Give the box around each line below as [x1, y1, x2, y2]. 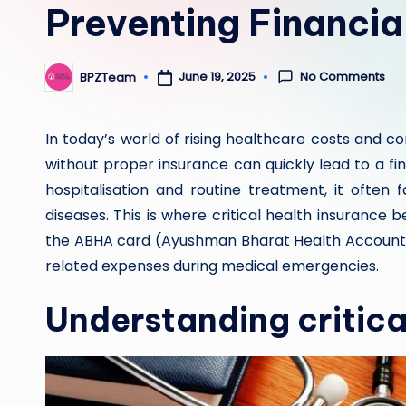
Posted [44, 73, 86, 92]
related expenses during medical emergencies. [45, 256, 379, 276]
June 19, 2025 [178, 68, 256, 86]
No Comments [300, 67, 386, 85]
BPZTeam [80, 68, 136, 86]
